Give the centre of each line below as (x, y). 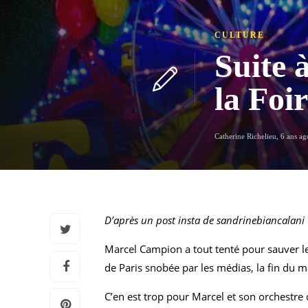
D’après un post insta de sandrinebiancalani (205, 220)
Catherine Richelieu (245, 136)
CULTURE (240, 35)
